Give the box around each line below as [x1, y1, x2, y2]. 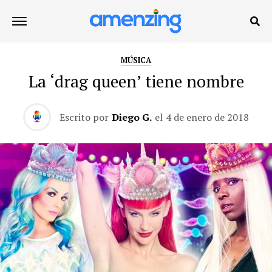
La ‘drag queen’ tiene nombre [28, 70, 244, 92]
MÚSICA [121, 55, 151, 66]
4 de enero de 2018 [166, 110, 249, 124]
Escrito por [59, 110, 109, 124]
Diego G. [112, 110, 152, 124]
